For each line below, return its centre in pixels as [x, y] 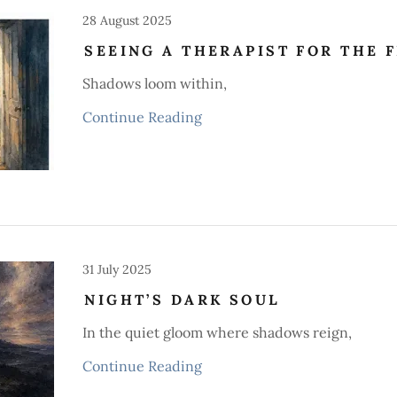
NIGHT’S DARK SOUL [183, 300]
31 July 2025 [117, 269]
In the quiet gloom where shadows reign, [218, 332]
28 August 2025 [128, 20]
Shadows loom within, [155, 83]
